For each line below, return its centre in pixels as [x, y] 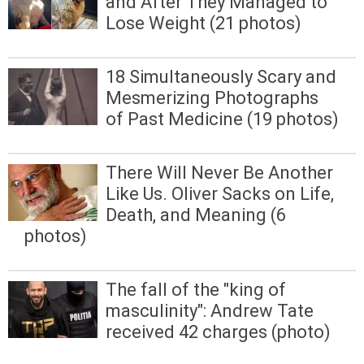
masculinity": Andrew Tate [210, 311]
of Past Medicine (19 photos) [222, 119]
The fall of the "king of [196, 290]
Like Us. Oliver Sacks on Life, [220, 194]
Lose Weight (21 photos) [204, 23]
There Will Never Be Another [219, 173]
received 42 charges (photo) [218, 332]
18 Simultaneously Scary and [221, 77]
